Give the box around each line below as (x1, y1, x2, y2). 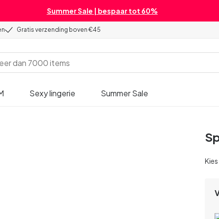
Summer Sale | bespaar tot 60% (46, 6, 158, 15)
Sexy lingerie (29, 88, 75, 98)
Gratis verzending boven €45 (17, 26, 101, 33)
